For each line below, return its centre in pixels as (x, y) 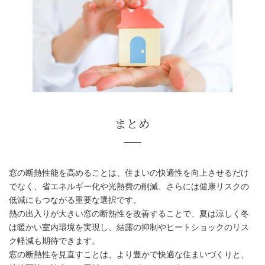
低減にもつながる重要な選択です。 (75, 200)
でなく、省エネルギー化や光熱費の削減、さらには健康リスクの (129, 187)
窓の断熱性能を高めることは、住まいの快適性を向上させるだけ (129, 173)
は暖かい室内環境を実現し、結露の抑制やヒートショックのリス (129, 227)
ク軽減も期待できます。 (54, 241)
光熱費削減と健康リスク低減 (93, 117)
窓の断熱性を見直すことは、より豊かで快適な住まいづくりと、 (129, 255)
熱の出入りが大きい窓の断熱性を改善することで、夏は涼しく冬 (129, 214)
